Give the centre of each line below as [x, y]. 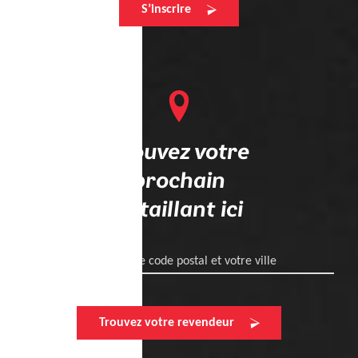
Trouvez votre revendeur [166, 323]
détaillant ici [179, 211]
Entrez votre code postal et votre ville [179, 261]
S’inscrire [166, 10]
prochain [179, 182]
